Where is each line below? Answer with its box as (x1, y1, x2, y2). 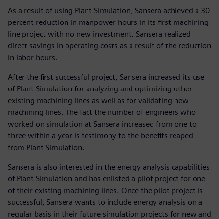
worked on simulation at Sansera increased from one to (8, 119, 197, 129)
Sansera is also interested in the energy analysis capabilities (8, 162, 210, 172)
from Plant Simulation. (8, 143, 85, 153)
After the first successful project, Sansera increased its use (8, 72, 204, 82)
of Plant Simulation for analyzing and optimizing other (8, 84, 192, 94)
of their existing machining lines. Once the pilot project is (8, 186, 203, 196)
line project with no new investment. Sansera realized (8, 29, 191, 39)
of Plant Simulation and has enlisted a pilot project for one (8, 174, 205, 184)
